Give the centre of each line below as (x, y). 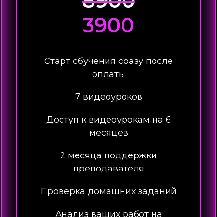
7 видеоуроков (108, 97)
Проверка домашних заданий (108, 191)
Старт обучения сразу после (108, 61)
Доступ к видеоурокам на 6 (108, 120)
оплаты (108, 74)
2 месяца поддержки (108, 155)
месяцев (108, 133)
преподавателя (108, 169)
